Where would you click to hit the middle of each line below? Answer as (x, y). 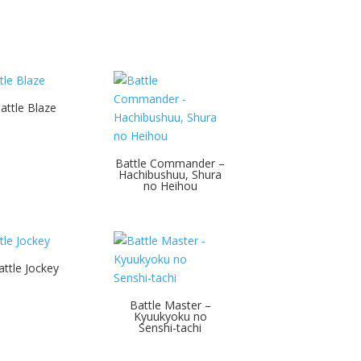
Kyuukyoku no (170, 316)
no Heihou (170, 185)
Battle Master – (170, 305)
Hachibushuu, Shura (170, 174)
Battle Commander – (170, 163)
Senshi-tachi (170, 327)
